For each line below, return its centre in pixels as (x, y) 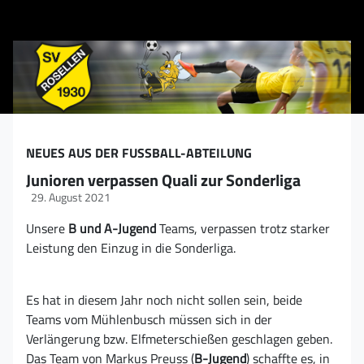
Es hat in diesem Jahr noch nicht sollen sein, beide (164, 300)
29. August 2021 (71, 197)
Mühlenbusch (128, 320)
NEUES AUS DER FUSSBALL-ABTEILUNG (139, 153)
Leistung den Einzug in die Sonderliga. (131, 248)
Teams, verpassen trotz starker (243, 229)
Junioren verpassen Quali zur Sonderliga (163, 180)
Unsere (45, 229)
